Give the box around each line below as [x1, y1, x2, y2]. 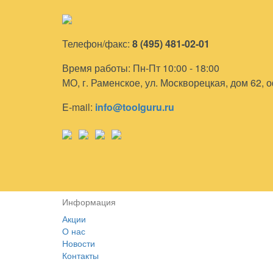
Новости [62, 237, 95, 249]
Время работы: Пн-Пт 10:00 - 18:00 [62, 61, 219, 75]
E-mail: [62, 100, 95, 114]
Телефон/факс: [62, 37, 132, 51]
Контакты [62, 249, 99, 261]
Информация [62, 196, 116, 208]
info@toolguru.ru [95, 100, 174, 114]
